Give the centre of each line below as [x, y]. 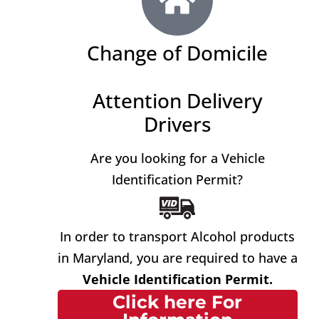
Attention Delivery [177, 101]
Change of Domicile [178, 53]
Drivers [177, 124]
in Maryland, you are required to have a [177, 258]
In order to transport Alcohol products [178, 237]
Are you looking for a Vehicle [177, 158]
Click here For [178, 302]
